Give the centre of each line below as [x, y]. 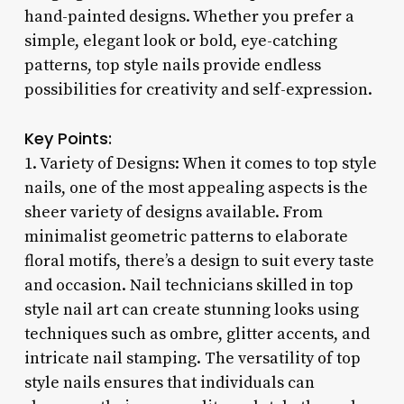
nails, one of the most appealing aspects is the [196, 188]
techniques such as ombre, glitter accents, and [197, 334]
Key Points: [68, 138]
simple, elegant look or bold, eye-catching [180, 41]
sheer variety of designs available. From [173, 212]
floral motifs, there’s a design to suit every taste [199, 261]
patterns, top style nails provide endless [172, 65]
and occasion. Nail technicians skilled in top [188, 285]
